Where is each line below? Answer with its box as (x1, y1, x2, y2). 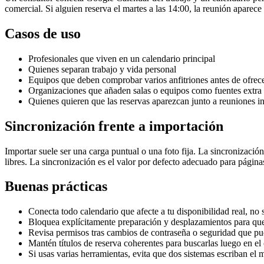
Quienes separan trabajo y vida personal (28, 64, 176, 74)
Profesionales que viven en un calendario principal (28, 53, 215, 64)
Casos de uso (5, 25, 81, 41)
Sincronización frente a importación (5, 118, 223, 134)
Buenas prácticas (5, 179, 107, 194)
